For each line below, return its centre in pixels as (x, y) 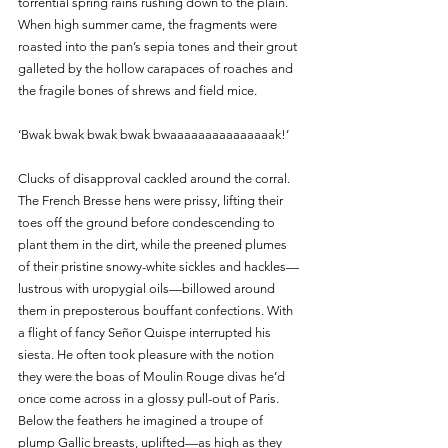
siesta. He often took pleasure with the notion (147, 354)
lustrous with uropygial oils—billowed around (148, 288)
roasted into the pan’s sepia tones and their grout (159, 46)
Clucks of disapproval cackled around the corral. (155, 178)
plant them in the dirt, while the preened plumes (154, 244)
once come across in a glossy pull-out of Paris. (150, 398)
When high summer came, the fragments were (149, 24)
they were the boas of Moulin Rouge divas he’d (153, 376)
